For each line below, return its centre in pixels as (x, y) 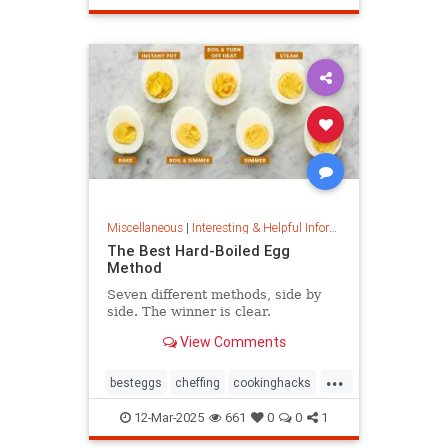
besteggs (136, 382)
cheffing (197, 382)
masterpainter (149, 20)
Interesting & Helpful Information (260, 228)
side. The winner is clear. (188, 312)
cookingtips (142, 414)
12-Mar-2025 (167, 417)
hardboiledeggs (231, 414)
